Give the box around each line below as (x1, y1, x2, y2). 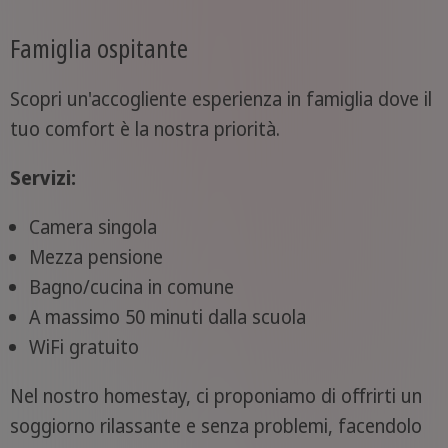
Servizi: (9, 165, 76, 192)
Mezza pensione (28, 244, 163, 271)
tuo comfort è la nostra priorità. (9, 116, 280, 143)
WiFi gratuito (28, 334, 139, 361)
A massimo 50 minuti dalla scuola (28, 304, 306, 331)
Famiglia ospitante (9, 31, 188, 66)
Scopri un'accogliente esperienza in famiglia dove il (9, 86, 432, 113)
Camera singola (28, 214, 157, 241)
